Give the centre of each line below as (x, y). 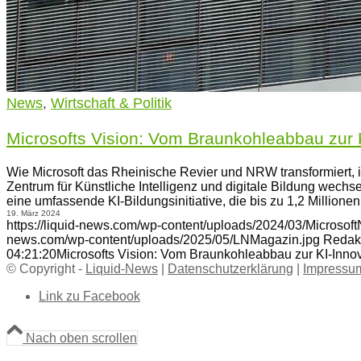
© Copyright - (46, 269)
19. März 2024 (33, 213)
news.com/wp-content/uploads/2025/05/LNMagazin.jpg (163, 240)
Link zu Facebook (89, 296)
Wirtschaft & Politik (111, 103)
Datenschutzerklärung (230, 269)
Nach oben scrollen (81, 338)
